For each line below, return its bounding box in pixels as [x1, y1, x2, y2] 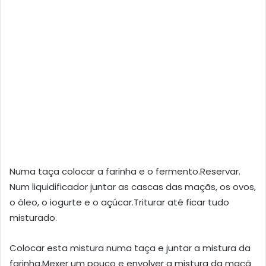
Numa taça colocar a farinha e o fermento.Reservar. [9, 164, 240, 178]
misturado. [9, 211, 57, 224]
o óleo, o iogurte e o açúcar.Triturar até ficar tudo [9, 195, 229, 208]
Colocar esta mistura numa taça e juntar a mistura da [9, 241, 251, 254]
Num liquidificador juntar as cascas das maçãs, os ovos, [9, 180, 256, 193]
